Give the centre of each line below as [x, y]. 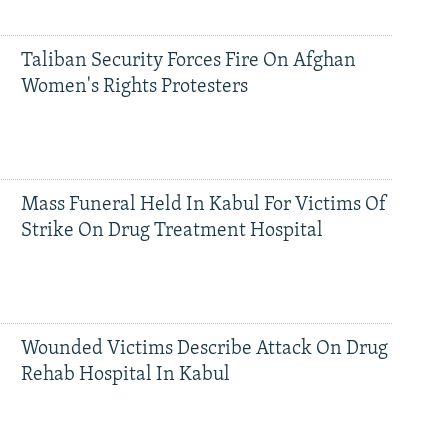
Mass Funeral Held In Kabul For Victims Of [203, 205]
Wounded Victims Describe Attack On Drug [204, 349]
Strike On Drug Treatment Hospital [171, 231]
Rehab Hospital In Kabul [125, 375]
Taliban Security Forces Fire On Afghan [188, 61]
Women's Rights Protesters [134, 87]
